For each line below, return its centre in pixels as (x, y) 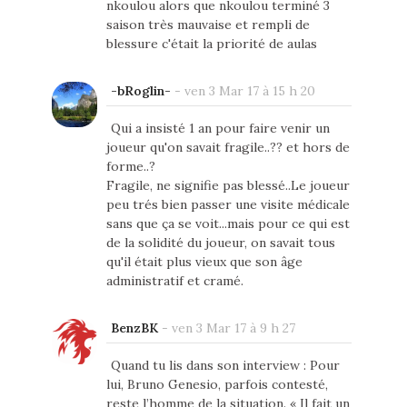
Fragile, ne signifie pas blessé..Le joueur (228, 185)
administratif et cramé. (174, 280)
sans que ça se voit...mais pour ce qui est (228, 223)
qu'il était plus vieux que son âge (204, 261)
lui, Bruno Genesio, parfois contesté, (217, 384)
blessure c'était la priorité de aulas (211, 43)
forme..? (130, 166)
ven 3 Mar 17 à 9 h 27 (233, 328)
